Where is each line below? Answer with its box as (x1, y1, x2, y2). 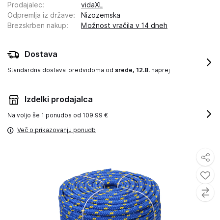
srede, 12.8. (115, 66, 150, 74)
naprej (150, 66, 170, 74)
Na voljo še (7, 111, 41, 119)
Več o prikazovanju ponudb (17, 126, 96, 134)
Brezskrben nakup (7, 22, 66, 29)
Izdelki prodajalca (25, 95, 93, 104)
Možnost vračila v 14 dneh (81, 22, 167, 29)
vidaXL (81, 1, 103, 9)
